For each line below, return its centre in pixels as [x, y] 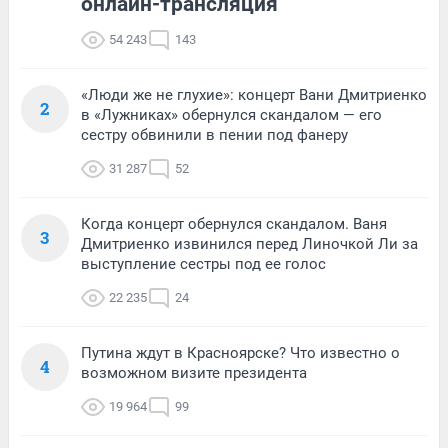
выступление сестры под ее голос [203, 264]
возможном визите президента [194, 373]
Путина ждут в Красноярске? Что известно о [240, 353]
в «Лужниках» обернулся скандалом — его [231, 115]
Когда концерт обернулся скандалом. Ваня [234, 224]
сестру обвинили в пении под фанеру [214, 135]
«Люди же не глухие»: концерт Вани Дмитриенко [254, 95]
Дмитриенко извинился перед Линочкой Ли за [249, 244]
